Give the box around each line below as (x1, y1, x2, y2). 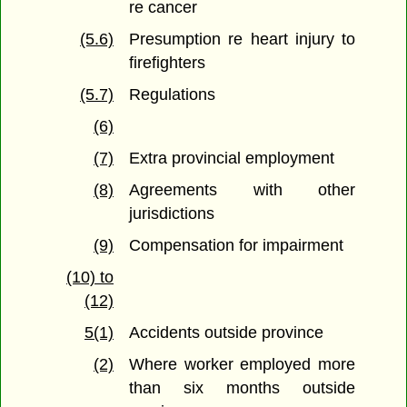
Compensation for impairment (129, 236, 344, 255)
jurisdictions (129, 204, 215, 223)
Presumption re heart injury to (129, 30, 355, 49)
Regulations (129, 85, 216, 104)
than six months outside (129, 379, 355, 398)
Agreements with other (129, 181, 355, 200)
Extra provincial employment (129, 149, 335, 168)
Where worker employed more (129, 355, 355, 374)
